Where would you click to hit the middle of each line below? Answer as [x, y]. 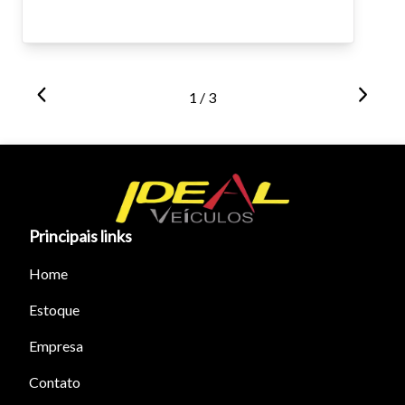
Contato [55, 382]
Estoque [54, 310]
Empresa [56, 346]
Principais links [80, 236]
